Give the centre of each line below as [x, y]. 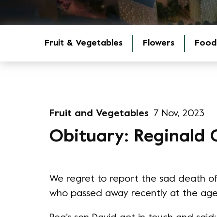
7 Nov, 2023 [179, 114]
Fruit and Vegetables [99, 114]
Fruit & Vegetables [84, 43]
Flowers [159, 43]
